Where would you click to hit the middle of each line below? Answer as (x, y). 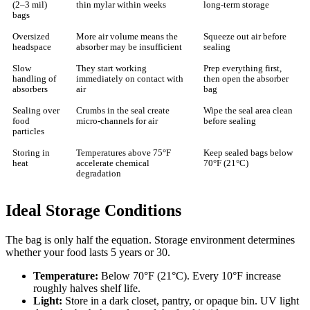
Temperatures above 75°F (124, 153)
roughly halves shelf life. (87, 288)
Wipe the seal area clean (248, 110)
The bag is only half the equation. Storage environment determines (150, 239)
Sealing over (36, 110)
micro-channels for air (117, 121)
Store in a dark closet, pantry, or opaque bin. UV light (181, 300)
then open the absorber (246, 79)
